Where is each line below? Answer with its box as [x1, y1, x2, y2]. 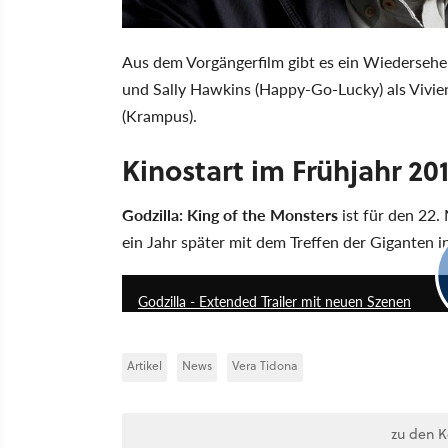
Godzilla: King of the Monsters [122, 203, 338, 227]
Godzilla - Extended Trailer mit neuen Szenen [138, 291, 411, 312]
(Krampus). [122, 104, 197, 128]
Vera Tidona [232, 357, 298, 375]
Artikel [127, 357, 162, 375]
